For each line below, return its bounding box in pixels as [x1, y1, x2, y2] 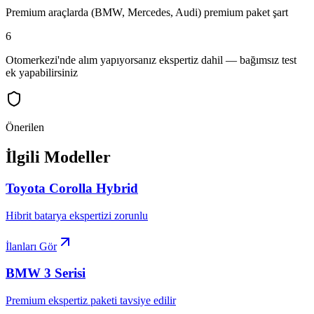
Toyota [6, 180, 46, 196]
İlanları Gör [6, 240, 57, 252]
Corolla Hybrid [49, 180, 138, 196]
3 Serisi [44, 266, 86, 281]
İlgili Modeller [6, 147, 111, 166]
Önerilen [6, 121, 44, 134]
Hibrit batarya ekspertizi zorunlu [6, 209, 148, 221]
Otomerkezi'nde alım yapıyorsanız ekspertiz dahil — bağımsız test [6, 54, 296, 67]
